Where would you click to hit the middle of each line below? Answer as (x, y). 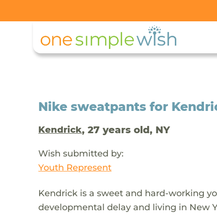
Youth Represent (75, 167)
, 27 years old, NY (126, 130)
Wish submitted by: (81, 153)
